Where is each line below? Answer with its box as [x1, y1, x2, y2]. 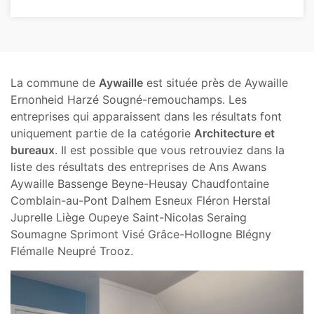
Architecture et [194, 125, 275, 140]
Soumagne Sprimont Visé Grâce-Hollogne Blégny [11, 226, 271, 241]
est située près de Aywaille [143, 75, 288, 90]
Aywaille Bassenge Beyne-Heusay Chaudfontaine [11, 176, 269, 191]
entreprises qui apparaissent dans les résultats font [11, 109, 282, 123]
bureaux [11, 142, 55, 157]
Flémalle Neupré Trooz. [11, 243, 133, 258]
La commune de [11, 75, 99, 90]
